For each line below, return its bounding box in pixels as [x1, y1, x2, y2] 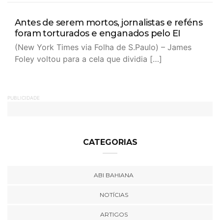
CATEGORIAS [82, 137, 137, 147]
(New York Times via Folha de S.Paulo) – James [15, 42, 192, 52]
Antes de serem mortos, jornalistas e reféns [15, 17, 203, 28]
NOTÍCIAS [99, 191, 128, 198]
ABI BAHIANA [94, 171, 134, 179]
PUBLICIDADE [7, 95, 40, 101]
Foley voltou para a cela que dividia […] [15, 54, 162, 64]
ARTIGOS [100, 211, 128, 218]
